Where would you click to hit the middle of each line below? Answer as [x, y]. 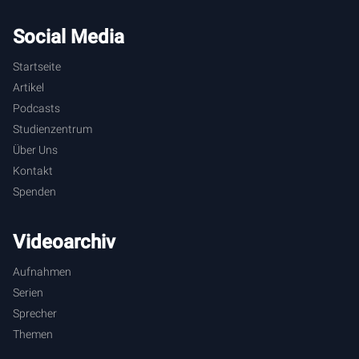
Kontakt [33, 170]
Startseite [37, 66]
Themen [33, 334]
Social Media [69, 36]
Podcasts [36, 108]
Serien [28, 292]
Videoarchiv [64, 242]
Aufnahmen [42, 271]
